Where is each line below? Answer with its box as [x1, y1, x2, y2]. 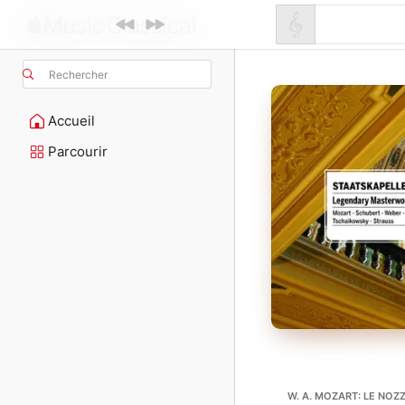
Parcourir [48, 143, 108, 160]
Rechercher [49, 67, 108, 81]
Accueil [48, 112, 95, 129]
